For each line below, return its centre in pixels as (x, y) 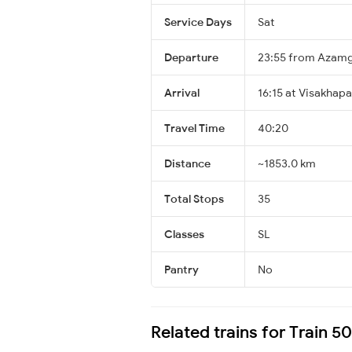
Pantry (181, 269)
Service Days (198, 22)
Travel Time (194, 128)
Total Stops (194, 198)
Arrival (182, 92)
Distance (187, 163)
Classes (184, 234)
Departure (191, 57)
